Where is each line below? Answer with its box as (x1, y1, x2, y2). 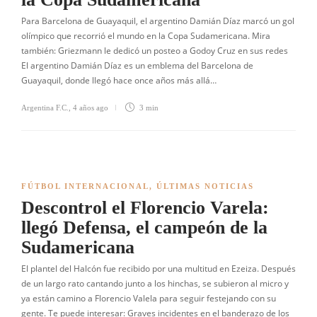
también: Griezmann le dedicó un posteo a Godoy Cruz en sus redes (21, 45, 288, 57)
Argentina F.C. (21, 103, 69, 112)
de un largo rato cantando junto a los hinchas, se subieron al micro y (21, 277, 289, 289)
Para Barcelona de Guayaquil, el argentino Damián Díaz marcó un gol (21, 15, 294, 27)
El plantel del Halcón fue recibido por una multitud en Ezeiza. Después (21, 263, 296, 275)
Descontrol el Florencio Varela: (21, 197, 269, 218)
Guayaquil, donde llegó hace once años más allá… (21, 74, 217, 86)
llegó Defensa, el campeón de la (21, 217, 267, 238)
